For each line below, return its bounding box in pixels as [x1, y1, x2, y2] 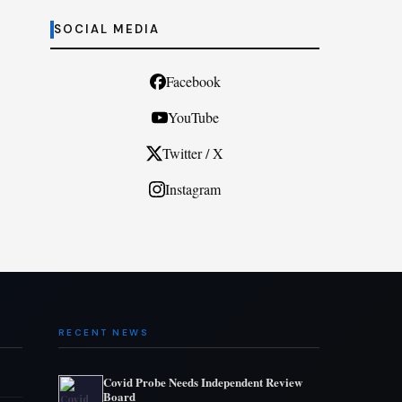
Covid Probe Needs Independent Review [102, 373, 302, 390]
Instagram [165, 179, 221, 198]
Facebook [165, 72, 221, 91]
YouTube [167, 108, 219, 127]
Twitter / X [162, 144, 223, 162]
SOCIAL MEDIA [54, 22, 160, 37]
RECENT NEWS [57, 327, 150, 338]
